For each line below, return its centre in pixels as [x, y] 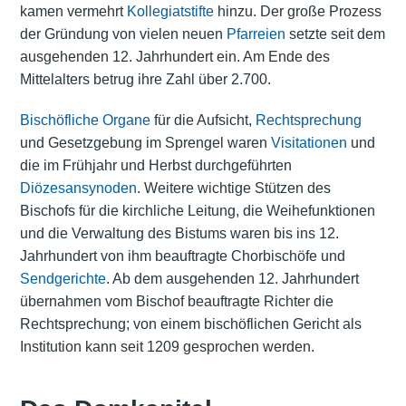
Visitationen [309, 142]
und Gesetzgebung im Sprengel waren [145, 142]
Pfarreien [256, 34]
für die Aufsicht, [203, 120]
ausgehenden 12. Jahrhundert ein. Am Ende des [174, 56]
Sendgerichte [63, 278]
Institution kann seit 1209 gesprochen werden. [167, 346]
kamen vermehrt [73, 11]
